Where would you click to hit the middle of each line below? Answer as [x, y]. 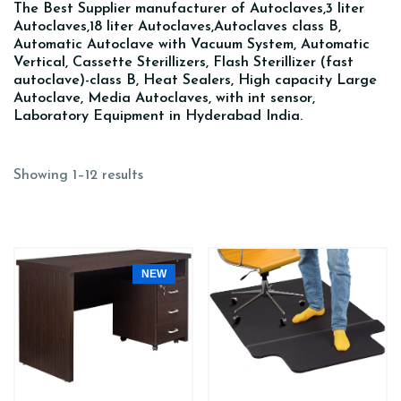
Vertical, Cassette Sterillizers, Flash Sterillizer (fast [183, 63]
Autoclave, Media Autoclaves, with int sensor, [164, 98]
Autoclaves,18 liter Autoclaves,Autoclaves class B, [177, 27]
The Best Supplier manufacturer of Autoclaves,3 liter [189, 9]
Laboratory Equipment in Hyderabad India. [158, 116]
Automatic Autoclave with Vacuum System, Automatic [192, 45]
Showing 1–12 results [78, 175]
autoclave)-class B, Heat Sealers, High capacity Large [195, 81]
